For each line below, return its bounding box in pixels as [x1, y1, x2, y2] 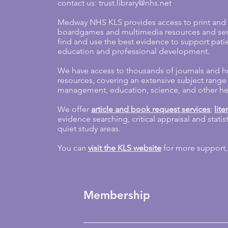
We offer [57, 104, 91, 114]
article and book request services [91, 104, 210, 114]
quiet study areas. [57, 124, 121, 133]
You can [57, 143, 88, 153]
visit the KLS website [88, 143, 161, 153]
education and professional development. [57, 46, 210, 56]
